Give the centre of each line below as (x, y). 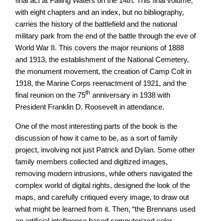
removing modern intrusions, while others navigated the (104, 173)
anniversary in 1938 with (130, 95)
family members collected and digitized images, (91, 162)
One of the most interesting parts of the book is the (96, 126)
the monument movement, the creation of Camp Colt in (103, 71)
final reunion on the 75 (50, 95)
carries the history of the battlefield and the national (96, 24)
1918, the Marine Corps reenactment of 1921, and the (101, 83)
